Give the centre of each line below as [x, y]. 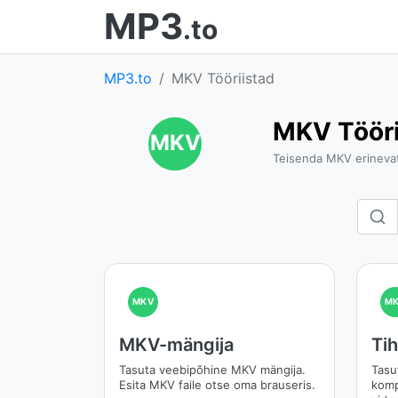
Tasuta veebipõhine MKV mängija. [212, 370]
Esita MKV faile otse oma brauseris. [217, 385]
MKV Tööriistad [223, 78]
